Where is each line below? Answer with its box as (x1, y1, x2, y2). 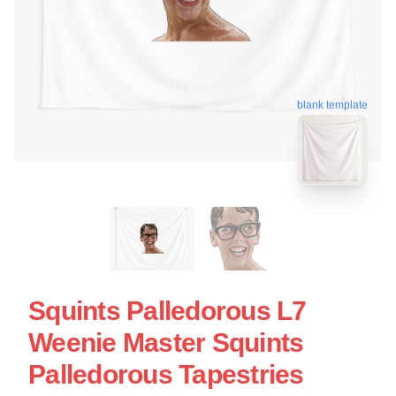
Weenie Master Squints (28, 328, 304, 357)
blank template (297, 98, 368, 111)
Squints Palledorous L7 (28, 296, 307, 325)
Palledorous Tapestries (28, 360, 304, 389)
